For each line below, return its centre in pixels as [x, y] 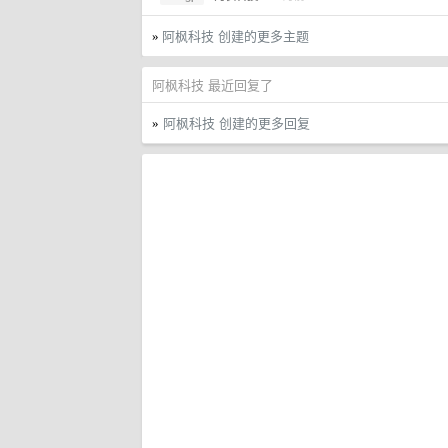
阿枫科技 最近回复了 [212, 84]
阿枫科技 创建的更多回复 [236, 122]
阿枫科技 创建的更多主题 [235, 35]
